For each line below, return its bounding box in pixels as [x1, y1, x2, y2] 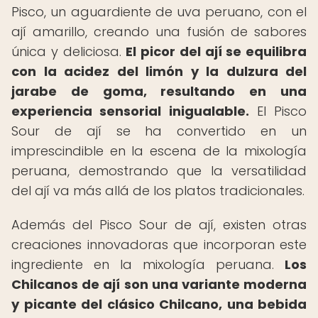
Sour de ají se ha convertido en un [11, 122, 307, 140]
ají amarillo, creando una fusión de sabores [11, 23, 307, 40]
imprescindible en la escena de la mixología [11, 142, 307, 160]
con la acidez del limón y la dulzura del [11, 62, 307, 80]
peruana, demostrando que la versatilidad [11, 162, 307, 180]
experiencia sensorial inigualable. [11, 102, 249, 120]
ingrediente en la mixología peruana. [11, 256, 285, 273]
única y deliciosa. [11, 43, 126, 60]
